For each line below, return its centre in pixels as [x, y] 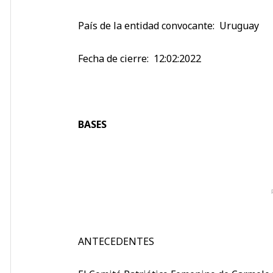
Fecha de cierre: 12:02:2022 [140, 58]
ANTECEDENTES [116, 241]
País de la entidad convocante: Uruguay [168, 25]
